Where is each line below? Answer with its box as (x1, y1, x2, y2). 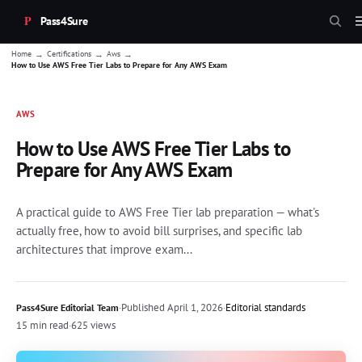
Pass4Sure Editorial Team (16, 301, 119, 314)
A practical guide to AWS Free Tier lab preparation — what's (16, 204, 319, 220)
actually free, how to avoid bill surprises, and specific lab (16, 222, 302, 238)
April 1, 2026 (165, 300, 223, 314)
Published (121, 300, 165, 314)
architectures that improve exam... (16, 241, 192, 257)
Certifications (47, 48, 91, 59)
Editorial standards (225, 300, 305, 314)
